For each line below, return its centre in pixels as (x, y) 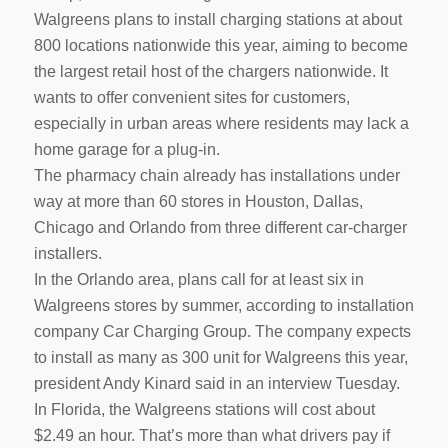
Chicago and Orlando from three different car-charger (220, 227)
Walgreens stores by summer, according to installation (223, 305)
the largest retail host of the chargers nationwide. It (210, 71)
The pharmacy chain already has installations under (216, 175)
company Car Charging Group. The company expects (222, 331)
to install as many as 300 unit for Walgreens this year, (220, 357)
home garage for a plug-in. (126, 149)
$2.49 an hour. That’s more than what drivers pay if (211, 435)
